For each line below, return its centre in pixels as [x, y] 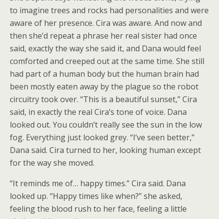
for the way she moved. [52, 163]
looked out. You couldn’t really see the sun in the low [106, 125]
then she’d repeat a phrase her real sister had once [103, 36]
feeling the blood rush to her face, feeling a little [98, 209]
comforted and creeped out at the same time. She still [107, 61]
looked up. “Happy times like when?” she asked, [96, 196]
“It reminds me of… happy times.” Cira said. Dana [98, 183]
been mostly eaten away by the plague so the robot [104, 87]
